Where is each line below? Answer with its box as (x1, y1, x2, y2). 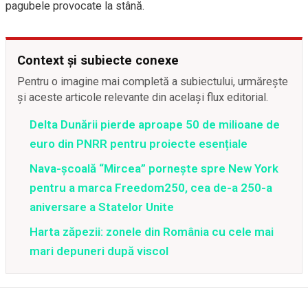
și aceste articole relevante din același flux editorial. (17, 91, 269, 104)
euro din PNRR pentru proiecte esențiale (30, 137, 247, 151)
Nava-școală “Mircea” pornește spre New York (30, 162, 278, 175)
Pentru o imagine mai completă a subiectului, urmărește (17, 75, 288, 88)
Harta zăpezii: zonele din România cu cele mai (30, 225, 274, 239)
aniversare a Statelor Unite (30, 200, 174, 214)
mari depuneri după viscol (30, 244, 168, 258)
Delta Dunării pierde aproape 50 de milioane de (30, 118, 280, 131)
